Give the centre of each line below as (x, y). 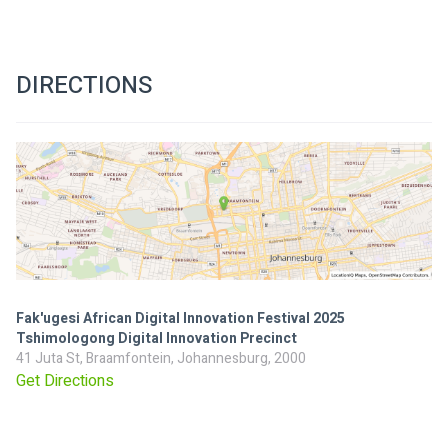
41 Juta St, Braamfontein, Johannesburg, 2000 (161, 359)
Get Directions (65, 381)
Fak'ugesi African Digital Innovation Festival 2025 (180, 319)
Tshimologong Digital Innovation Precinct (156, 339)
